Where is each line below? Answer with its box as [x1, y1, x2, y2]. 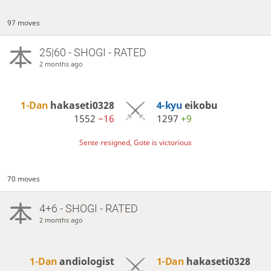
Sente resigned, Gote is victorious [79, 137, 192, 148]
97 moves [7, 17, 41, 28]
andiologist [59, 254, 115, 268]
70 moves [7, 173, 41, 184]
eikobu [184, 98, 218, 112]
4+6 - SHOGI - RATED [39, 201, 138, 215]
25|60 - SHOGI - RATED [39, 45, 146, 59]
